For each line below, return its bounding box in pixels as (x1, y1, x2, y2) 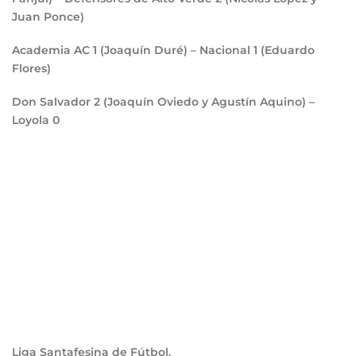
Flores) (12, 61, 51, 76)
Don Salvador (12, 94, 94, 109)
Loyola (12, 112, 52, 127)
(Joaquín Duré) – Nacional (100, 43, 253, 58)
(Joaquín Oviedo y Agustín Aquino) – (103, 94, 315, 109)
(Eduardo (257, 43, 315, 58)
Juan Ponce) (12, 10, 84, 25)
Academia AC (12, 43, 93, 58)
